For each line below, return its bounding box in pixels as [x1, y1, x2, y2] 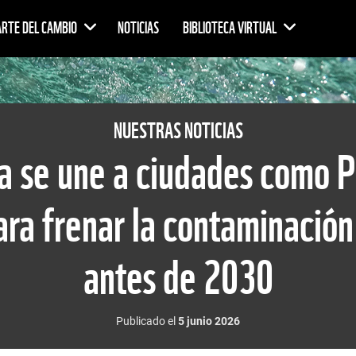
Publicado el [116, 315, 178, 327]
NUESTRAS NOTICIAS [113, 118, 243, 144]
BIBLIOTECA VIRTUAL [183, 19, 279, 37]
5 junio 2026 [178, 315, 240, 327]
